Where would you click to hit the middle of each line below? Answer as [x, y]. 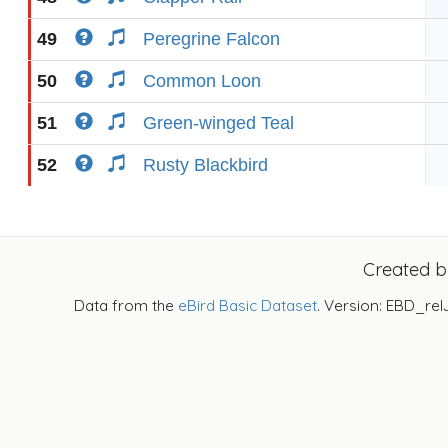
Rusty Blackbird [205, 165]
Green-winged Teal [218, 123]
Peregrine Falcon [211, 39]
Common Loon [202, 81]
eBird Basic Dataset [247, 305]
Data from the [126, 305]
